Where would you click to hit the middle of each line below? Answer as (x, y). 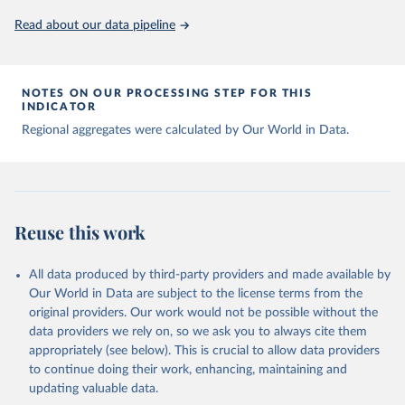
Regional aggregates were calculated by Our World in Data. (185, 130)
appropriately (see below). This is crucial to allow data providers (204, 351)
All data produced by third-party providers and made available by (210, 275)
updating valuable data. (94, 389)
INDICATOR (59, 107)
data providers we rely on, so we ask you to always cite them (198, 332)
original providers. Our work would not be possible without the (203, 313)
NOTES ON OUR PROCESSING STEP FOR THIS (167, 93)
